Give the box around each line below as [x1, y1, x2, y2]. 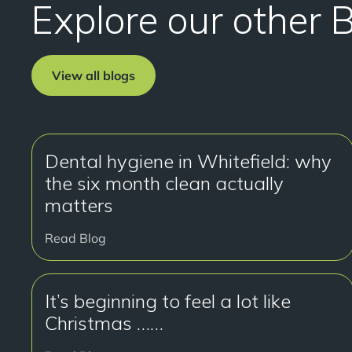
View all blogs [52, 68, 135, 83]
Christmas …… [45, 311, 163, 335]
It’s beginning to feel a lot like [45, 289, 291, 313]
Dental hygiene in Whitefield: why [45, 149, 332, 173]
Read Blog [45, 230, 106, 246]
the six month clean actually [45, 171, 284, 195]
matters [45, 193, 113, 217]
